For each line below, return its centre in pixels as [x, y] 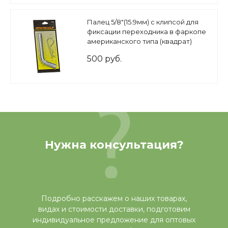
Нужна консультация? [114, 145]
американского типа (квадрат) [139, 41]
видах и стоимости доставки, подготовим [114, 209]
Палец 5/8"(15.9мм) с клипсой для [143, 22]
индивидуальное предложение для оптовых [114, 220]
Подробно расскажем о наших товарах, [114, 198]
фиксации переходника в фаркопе [147, 31]
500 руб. [104, 59]
